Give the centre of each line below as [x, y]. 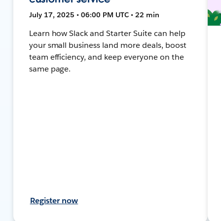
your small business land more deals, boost [108, 45]
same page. [50, 69]
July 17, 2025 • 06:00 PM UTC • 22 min [94, 15]
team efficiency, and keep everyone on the [106, 57]
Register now [54, 200]
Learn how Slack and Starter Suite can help [107, 33]
